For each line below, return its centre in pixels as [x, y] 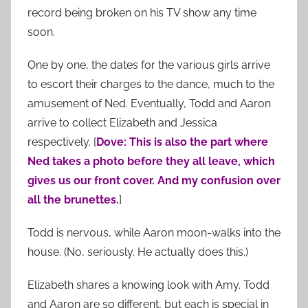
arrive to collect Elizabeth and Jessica [122, 122]
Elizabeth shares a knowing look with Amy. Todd [148, 285]
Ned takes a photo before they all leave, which [151, 161]
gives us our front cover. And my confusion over [154, 180]
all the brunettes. [73, 199]
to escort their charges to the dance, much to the [151, 84]
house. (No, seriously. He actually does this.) [138, 252]
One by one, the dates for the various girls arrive [149, 65]
